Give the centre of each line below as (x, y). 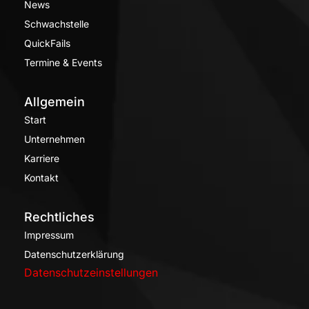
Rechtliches (59, 217)
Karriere (42, 158)
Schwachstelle (57, 23)
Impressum (49, 235)
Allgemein (54, 101)
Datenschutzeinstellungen (91, 272)
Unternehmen (54, 139)
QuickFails (47, 43)
